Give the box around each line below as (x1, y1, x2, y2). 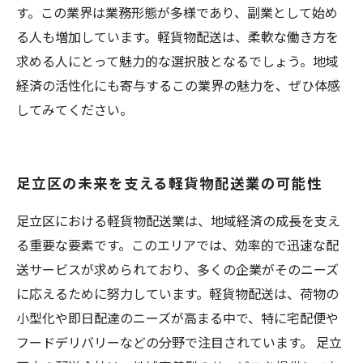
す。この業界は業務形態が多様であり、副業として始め (16, 2, 338, 22)
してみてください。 (16, 100, 133, 119)
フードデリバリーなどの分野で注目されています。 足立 (16, 332, 342, 352)
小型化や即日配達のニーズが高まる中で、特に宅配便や (16, 308, 339, 327)
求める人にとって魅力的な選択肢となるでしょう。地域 (16, 51, 339, 70)
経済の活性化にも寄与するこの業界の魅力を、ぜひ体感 (16, 75, 340, 95)
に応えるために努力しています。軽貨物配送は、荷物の (16, 284, 339, 303)
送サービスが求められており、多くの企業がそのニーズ (16, 259, 339, 279)
